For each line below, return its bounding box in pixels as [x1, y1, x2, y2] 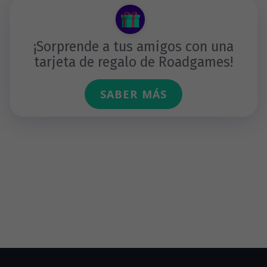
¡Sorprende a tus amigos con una [33, 38, 234, 55]
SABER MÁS [100, 87, 167, 101]
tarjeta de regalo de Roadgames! [34, 54, 233, 70]
